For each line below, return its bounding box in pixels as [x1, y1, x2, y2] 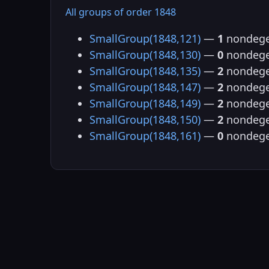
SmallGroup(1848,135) [89, 63, 201, 78]
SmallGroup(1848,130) [89, 47, 201, 62]
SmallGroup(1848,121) [89, 31, 201, 46]
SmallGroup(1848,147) [89, 79, 201, 94]
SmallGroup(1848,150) [89, 112, 201, 127]
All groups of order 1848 [65, 5, 176, 19]
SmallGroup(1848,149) [89, 95, 201, 110]
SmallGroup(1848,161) [89, 128, 201, 143]
